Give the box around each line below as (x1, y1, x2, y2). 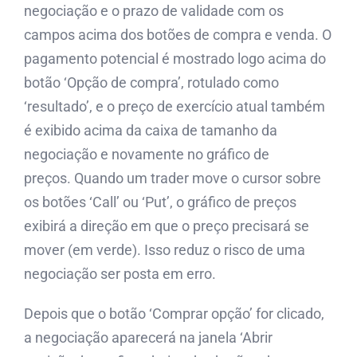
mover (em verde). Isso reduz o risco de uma (24, 241, 305, 258)
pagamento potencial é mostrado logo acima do (24, 49, 326, 67)
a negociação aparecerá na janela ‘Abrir (24, 328, 273, 346)
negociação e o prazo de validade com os (24, 2, 284, 19)
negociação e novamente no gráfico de (24, 145, 269, 163)
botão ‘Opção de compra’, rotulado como (24, 73, 279, 91)
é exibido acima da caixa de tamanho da (24, 121, 277, 139)
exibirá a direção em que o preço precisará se (24, 217, 309, 234)
